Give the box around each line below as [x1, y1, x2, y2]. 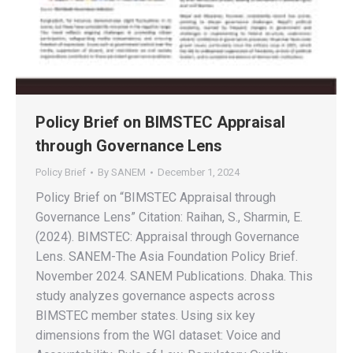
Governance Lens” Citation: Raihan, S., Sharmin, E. [35, 210, 303, 225]
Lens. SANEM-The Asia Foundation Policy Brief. [35, 249, 298, 264]
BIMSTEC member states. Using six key [35, 308, 255, 323]
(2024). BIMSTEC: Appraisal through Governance [35, 229, 299, 244]
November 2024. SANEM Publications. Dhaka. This [35, 269, 313, 284]
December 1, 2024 [158, 166, 240, 178]
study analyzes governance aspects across [35, 288, 275, 303]
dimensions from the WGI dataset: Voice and [35, 328, 281, 343]
